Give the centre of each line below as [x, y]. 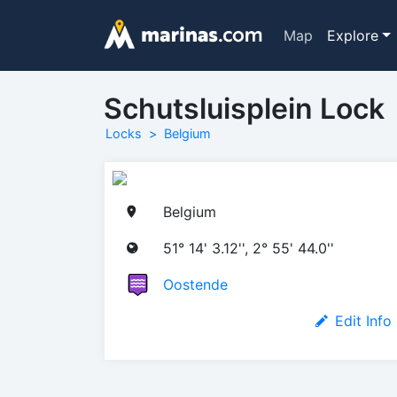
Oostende [195, 284]
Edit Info [363, 320]
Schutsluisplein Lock [244, 109]
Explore [352, 35]
